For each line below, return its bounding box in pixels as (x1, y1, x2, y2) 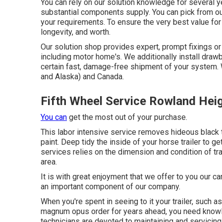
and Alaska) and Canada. (41, 71, 124, 81)
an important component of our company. (41, 181, 180, 191)
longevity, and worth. (41, 27, 111, 37)
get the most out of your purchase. (67, 112, 187, 122)
